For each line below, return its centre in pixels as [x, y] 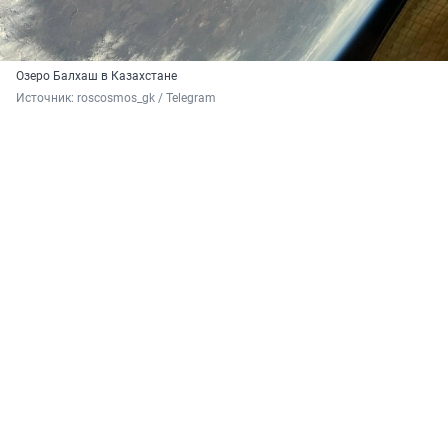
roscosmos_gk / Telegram [146, 98]
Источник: [46, 98]
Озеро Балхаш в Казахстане [96, 76]
